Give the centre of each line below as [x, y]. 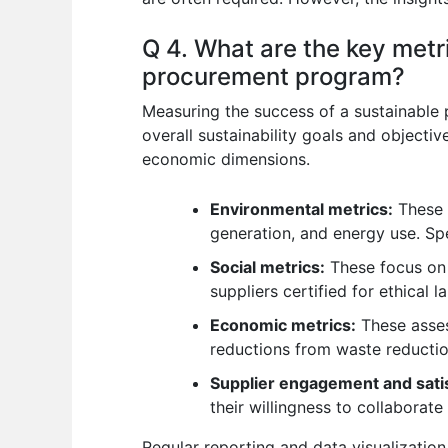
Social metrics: [267, 266]
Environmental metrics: [301, 208]
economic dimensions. [226, 159]
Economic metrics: [283, 324]
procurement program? [273, 77]
